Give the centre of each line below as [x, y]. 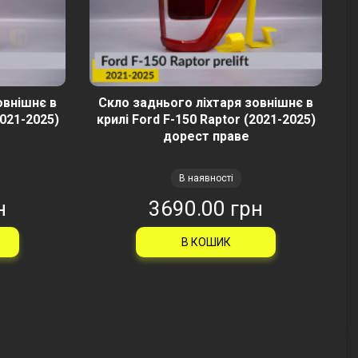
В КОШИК [206, 242]
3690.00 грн [206, 209]
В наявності [206, 178]
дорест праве [206, 136]
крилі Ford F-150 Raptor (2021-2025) [206, 119]
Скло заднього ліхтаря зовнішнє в [206, 103]
